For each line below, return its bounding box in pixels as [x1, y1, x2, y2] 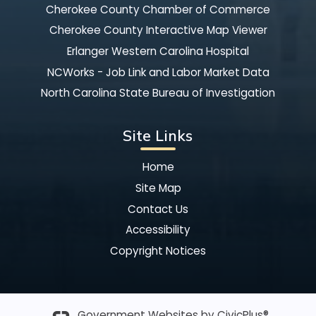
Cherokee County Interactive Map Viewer [49, 23, 267, 38]
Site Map [135, 181, 181, 196]
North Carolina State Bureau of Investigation [41, 85, 275, 101]
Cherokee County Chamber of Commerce [46, 1, 270, 17]
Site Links [123, 126, 193, 145]
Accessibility [126, 222, 190, 238]
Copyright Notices [110, 243, 206, 258]
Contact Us [128, 201, 188, 217]
